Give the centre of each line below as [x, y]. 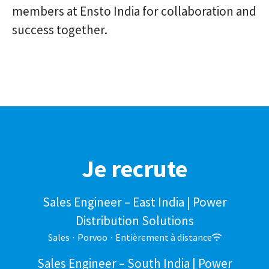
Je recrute [134, 169]
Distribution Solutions [134, 221]
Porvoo [92, 237]
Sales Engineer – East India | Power [134, 202]
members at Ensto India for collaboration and [134, 11]
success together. [60, 30]
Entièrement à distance [163, 237]
